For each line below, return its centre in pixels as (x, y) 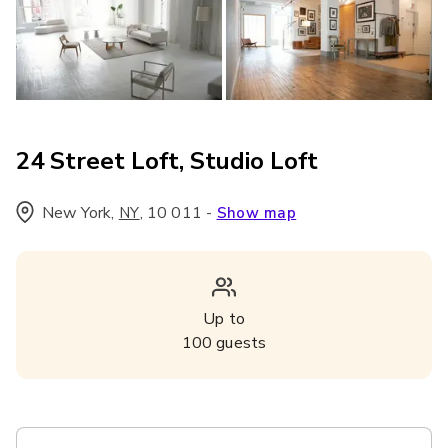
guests (239, 343)
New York (77, 213)
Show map (256, 213)
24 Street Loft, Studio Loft (167, 161)
